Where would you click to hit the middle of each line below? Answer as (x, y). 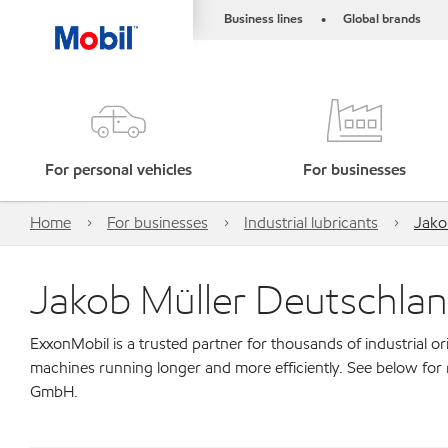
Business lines (263, 19)
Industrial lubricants (311, 222)
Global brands (382, 19)
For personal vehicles (118, 169)
